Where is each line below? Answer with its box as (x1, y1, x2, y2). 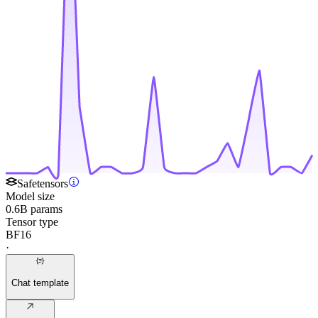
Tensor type (6, 216, 58, 229)
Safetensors (17, 177, 68, 190)
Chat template (11, 277, 69, 288)
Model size (6, 190, 55, 203)
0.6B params (6, 203, 62, 216)
